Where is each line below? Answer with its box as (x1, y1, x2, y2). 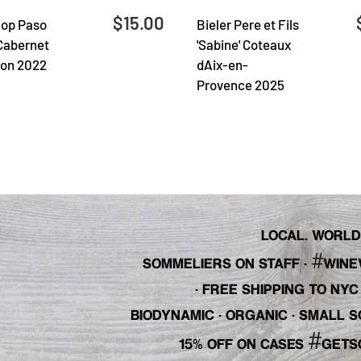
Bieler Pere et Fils (196, 16, 299, 33)
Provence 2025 (196, 77, 284, 93)
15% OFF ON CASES (178, 336, 308, 353)
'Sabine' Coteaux (196, 36, 291, 53)
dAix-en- (196, 56, 248, 73)
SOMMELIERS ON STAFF (142, 255, 300, 272)
